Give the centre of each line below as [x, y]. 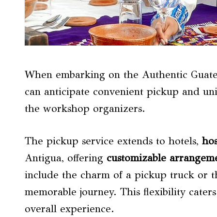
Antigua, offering [66, 158]
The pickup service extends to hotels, [113, 141]
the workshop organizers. [85, 108]
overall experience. [70, 209]
